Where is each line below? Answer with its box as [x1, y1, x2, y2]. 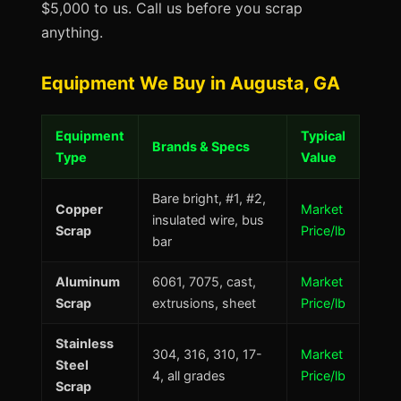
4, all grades [152, 368, 226, 383]
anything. [41, 23, 103, 41]
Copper [55, 201, 103, 217]
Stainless [55, 336, 114, 351]
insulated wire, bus [152, 212, 264, 227]
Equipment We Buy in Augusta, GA [41, 73, 340, 94]
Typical [301, 128, 346, 143]
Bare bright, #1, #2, [152, 191, 266, 206]
